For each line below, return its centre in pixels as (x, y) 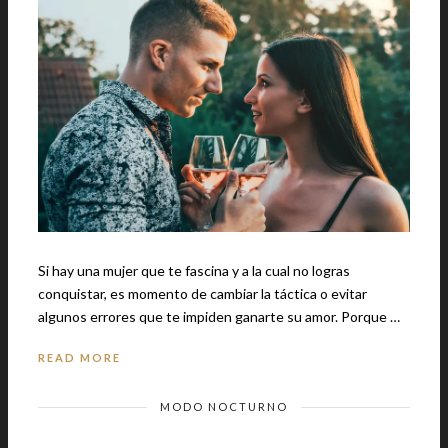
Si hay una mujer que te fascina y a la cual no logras (194, 270)
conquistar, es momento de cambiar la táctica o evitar (202, 293)
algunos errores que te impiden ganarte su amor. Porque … (370, 316)
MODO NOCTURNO (224, 406)
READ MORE (79, 357)
